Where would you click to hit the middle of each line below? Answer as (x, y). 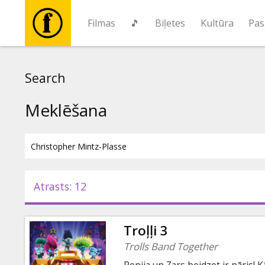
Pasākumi (52, 203)
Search (45, 78)
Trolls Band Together (171, 246)
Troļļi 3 (146, 230)
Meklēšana (66, 110)
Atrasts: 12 (60, 186)
